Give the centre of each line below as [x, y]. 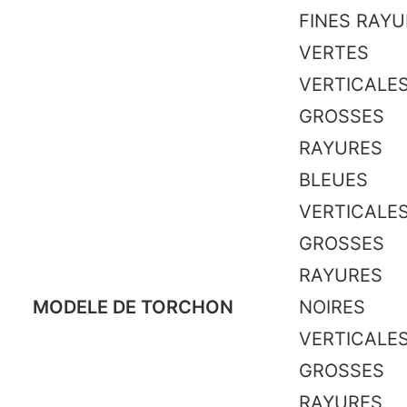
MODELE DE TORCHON [133, 307]
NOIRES [332, 307]
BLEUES [333, 180]
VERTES [334, 53]
